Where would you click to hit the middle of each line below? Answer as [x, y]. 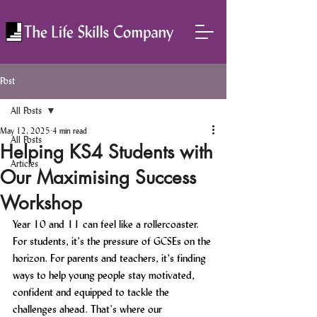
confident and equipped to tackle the [92, 292]
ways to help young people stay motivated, [105, 275]
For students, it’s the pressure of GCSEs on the [113, 241]
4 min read [70, 131]
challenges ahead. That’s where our [89, 309]
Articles [24, 164]
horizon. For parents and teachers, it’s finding [111, 258]
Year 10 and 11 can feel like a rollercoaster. [107, 224]
